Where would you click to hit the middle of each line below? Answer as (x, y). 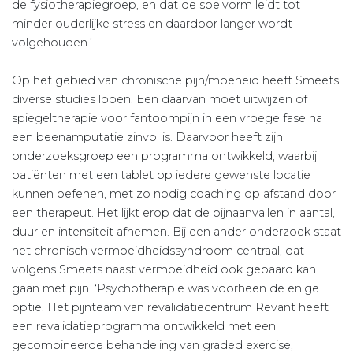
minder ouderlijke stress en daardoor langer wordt (152, 24)
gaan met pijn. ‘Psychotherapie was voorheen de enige (165, 289)
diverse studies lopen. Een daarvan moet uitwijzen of (160, 100)
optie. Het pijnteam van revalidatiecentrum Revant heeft (170, 308)
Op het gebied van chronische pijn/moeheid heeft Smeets (175, 81)
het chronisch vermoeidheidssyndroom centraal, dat (158, 251)
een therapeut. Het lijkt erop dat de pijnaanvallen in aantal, (173, 213)
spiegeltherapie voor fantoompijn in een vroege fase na (167, 119)
